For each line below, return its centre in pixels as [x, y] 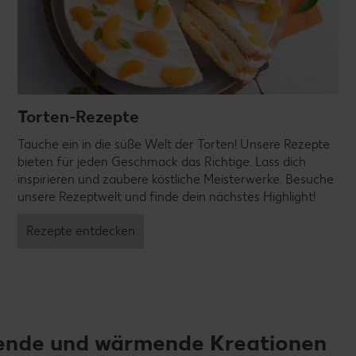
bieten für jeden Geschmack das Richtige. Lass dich [162, 162]
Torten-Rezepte [78, 117]
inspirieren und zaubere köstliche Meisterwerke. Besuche [176, 180]
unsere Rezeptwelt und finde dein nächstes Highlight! [166, 197]
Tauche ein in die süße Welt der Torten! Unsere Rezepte [174, 145]
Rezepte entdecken [81, 231]
